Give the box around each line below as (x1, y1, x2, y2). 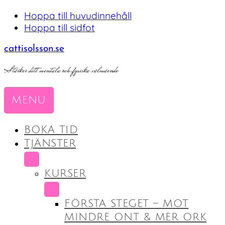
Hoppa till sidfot (24, 22, 95, 34)
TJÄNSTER (24, 137, 76, 149)
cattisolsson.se (4, 44, 64, 54)
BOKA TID (24, 124, 78, 136)
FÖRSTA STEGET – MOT (64, 197, 189, 209)
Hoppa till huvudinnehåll (24, 10, 132, 22)
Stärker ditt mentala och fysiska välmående (4, 63, 118, 78)
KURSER (44, 167, 86, 179)
